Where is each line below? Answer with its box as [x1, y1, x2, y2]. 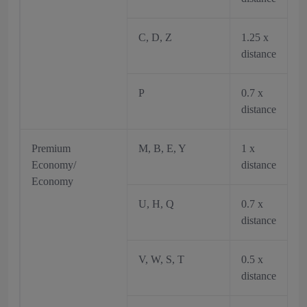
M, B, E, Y [138, 143, 186, 154]
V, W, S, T [138, 254, 184, 265]
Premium [32, 143, 71, 154]
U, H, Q [138, 198, 174, 210]
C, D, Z [138, 32, 172, 43]
